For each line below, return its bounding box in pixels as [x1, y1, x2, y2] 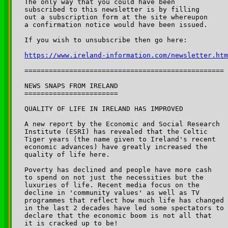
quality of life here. [24, 150, 110, 158]
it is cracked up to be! [24, 219, 118, 227]
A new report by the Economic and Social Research [24, 120, 224, 128]
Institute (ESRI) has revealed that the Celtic [24, 127, 212, 135]
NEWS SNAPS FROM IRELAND [24, 81, 118, 90]
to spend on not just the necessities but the [24, 173, 208, 181]
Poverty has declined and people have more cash [24, 165, 216, 174]
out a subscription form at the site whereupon [24, 13, 212, 21]
